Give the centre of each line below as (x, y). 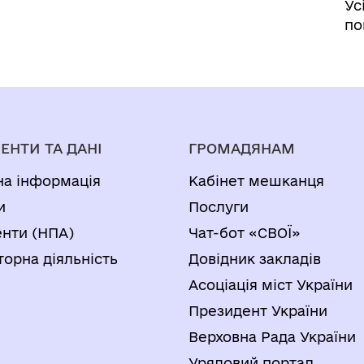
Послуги (219, 207)
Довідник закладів (255, 259)
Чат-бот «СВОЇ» (245, 233)
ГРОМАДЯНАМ (242, 148)
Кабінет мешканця (256, 181)
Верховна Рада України (272, 337)
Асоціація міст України (271, 285)
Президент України (258, 311)
